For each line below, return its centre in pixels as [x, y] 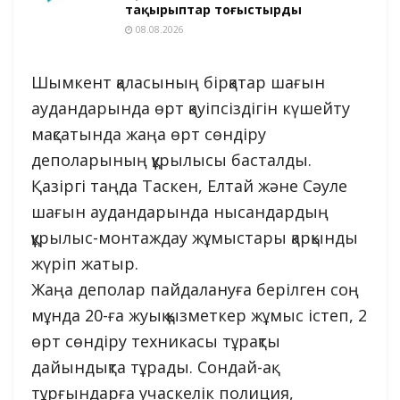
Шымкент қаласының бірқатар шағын [178, 83]
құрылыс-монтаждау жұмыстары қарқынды [195, 238]
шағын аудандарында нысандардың [180, 212]
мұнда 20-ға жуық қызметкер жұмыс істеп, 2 [199, 316]
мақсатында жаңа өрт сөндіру [149, 134]
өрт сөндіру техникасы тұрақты [156, 342]
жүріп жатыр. [85, 264]
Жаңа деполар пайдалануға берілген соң [195, 290]
